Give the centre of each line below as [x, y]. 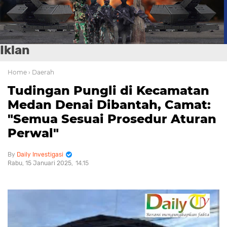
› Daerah [41, 72]
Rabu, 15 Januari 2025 [40, 163]
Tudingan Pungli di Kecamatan [108, 90]
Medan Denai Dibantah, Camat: [109, 105]
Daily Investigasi [40, 155]
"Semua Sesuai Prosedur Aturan [112, 119]
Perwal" [33, 133]
